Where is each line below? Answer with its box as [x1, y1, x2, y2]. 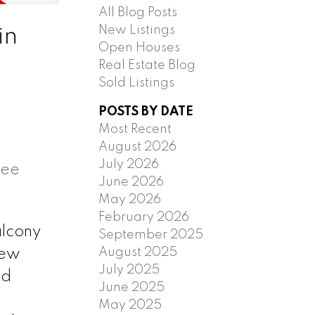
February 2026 [98, 210, 190, 224]
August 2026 [98, 140, 177, 153]
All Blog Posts [98, 6, 178, 19]
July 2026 [98, 157, 160, 171]
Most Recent [98, 122, 172, 136]
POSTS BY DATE [98, 105, 194, 118]
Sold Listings [98, 76, 175, 89]
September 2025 [98, 228, 204, 241]
